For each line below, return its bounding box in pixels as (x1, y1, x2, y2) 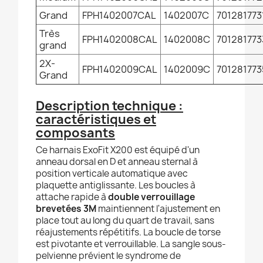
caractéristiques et (36, 111, 156, 129)
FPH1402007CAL (82, 9, 156, 22)
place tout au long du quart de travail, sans (36, 214, 214, 227)
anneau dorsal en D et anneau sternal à (36, 156, 198, 168)
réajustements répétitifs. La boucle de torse (36, 226, 221, 239)
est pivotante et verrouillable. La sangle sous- (36, 238, 226, 251)
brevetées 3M (36, 203, 96, 215)
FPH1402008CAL (82, 33, 157, 46)
